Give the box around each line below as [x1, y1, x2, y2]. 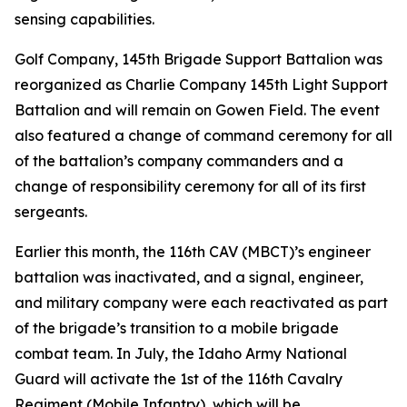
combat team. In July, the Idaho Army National [15, 344, 347, 362]
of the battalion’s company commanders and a [15, 152, 343, 170]
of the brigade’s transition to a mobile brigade [15, 319, 339, 337]
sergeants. [15, 203, 87, 221]
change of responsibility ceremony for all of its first [15, 177, 366, 195]
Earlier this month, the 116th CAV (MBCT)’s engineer [15, 243, 371, 261]
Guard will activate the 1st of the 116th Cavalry [15, 370, 342, 388]
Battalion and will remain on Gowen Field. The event [15, 101, 380, 119]
